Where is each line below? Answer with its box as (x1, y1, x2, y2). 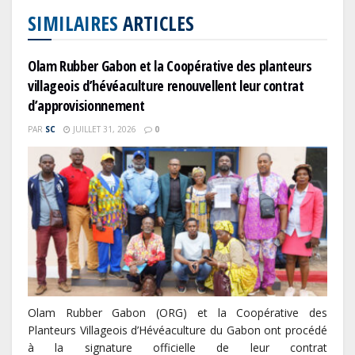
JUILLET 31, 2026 (71, 124, 136, 136)
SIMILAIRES (28, 10, 118, 37)
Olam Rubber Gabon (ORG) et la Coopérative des (28, 305, 327, 321)
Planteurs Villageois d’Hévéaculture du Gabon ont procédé (28, 323, 327, 338)
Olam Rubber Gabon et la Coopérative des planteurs (28, 56, 312, 76)
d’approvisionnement (28, 96, 145, 116)
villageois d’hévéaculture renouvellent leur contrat (28, 76, 304, 96)
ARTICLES (118, 10, 194, 37)
